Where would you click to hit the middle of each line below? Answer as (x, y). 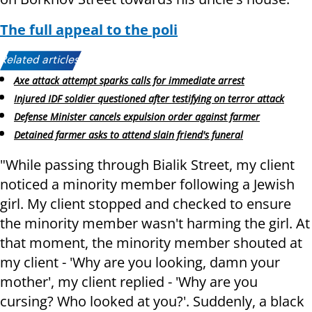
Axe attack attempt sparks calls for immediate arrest (129, 81)
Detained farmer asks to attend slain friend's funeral (128, 134)
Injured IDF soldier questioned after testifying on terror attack (149, 99)
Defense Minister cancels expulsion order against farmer (137, 116)
